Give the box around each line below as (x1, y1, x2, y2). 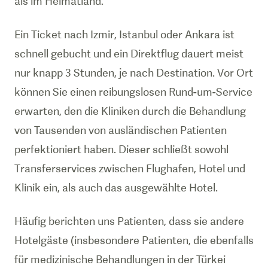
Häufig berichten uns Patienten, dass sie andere (14, 215, 244, 227)
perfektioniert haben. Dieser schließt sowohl (14, 143, 229, 156)
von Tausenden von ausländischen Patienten (14, 124, 227, 136)
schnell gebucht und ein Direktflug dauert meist (14, 47, 243, 60)
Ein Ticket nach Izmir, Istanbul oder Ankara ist (14, 28, 234, 41)
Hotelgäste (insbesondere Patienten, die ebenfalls (14, 234, 254, 246)
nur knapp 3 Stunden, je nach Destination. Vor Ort (14, 66, 253, 79)
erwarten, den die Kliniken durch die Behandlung (14, 105, 246, 117)
